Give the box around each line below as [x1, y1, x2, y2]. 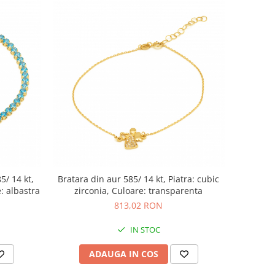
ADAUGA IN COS [88, 247, 158, 260]
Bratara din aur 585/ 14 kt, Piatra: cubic [58, 172, 220, 185]
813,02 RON [114, 199, 163, 211]
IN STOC [128, 223, 160, 235]
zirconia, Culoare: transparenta [74, 184, 203, 196]
